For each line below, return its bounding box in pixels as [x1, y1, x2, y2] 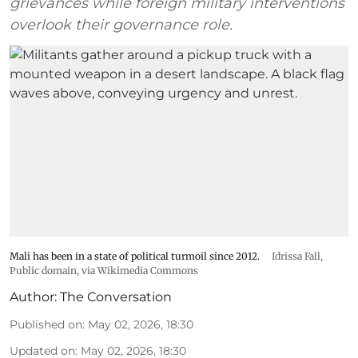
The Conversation [60, 288, 172, 304]
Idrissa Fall [272, 249, 320, 262]
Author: [10, 288, 57, 304]
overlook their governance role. [10, 16, 233, 34]
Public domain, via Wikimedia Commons [10, 264, 198, 276]
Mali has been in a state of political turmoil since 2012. [10, 249, 262, 262]
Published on [10, 316, 82, 332]
